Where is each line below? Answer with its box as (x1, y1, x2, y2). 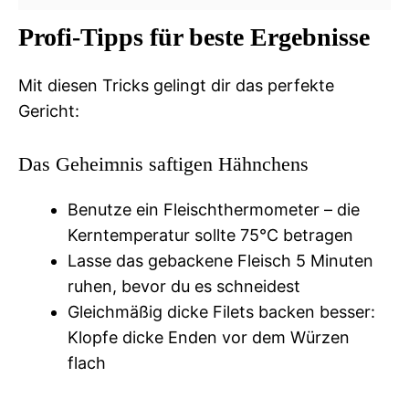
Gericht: (18, 100, 79, 121)
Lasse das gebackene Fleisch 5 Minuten (68, 250, 373, 270)
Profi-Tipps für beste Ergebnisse (18, 22, 370, 51)
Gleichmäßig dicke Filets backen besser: (68, 301, 375, 321)
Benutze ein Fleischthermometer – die (68, 199, 360, 219)
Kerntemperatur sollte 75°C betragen (68, 225, 353, 245)
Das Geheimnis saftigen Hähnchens (18, 152, 309, 175)
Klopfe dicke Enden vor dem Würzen (68, 327, 350, 347)
